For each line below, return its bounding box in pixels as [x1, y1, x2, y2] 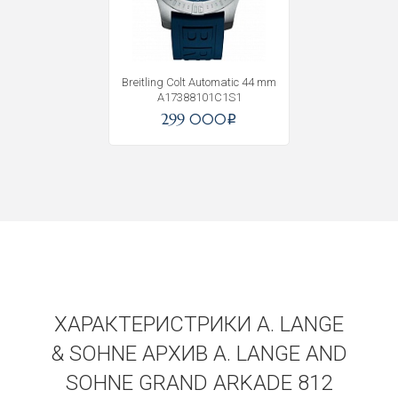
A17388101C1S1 [156, 91, 242, 104]
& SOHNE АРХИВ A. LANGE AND [50, 341, 347, 366]
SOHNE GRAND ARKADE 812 [65, 370, 332, 395]
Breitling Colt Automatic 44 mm [122, 76, 276, 89]
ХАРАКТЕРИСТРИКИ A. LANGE [53, 312, 344, 337]
